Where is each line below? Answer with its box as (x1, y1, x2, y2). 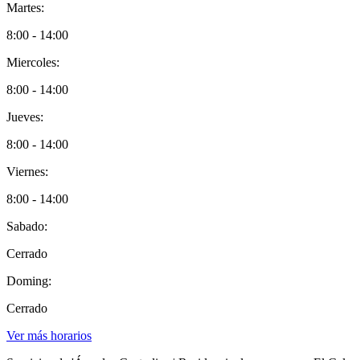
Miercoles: (6, 55, 59, 69)
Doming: (6, 273, 51, 288)
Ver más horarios (6, 328, 92, 342)
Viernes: (6, 164, 48, 178)
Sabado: (6, 219, 47, 233)
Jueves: (6, 109, 43, 124)
